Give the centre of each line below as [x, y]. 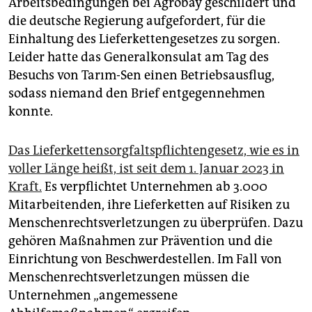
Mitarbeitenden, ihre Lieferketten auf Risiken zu [149, 204]
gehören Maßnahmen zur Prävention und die [140, 241]
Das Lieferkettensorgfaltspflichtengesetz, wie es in [154, 150]
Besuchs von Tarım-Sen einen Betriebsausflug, [141, 75]
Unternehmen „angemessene [93, 295]
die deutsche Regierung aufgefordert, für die [137, 21]
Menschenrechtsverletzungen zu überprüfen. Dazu [156, 223]
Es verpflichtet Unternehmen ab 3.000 [155, 186]
